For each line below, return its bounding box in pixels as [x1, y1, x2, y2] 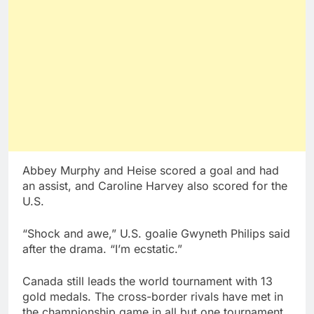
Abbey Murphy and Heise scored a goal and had [22, 163, 279, 178]
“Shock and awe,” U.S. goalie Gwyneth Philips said [22, 226, 290, 241]
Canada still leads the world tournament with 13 [22, 274, 273, 289]
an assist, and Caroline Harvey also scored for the [22, 179, 287, 193]
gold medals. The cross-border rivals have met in [22, 289, 283, 304]
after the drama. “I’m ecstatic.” [22, 242, 182, 257]
